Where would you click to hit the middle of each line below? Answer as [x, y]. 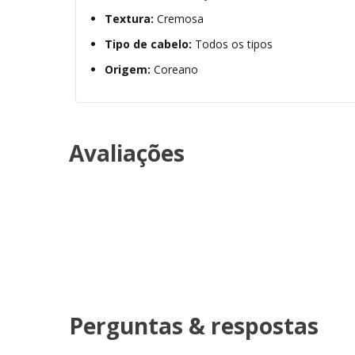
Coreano [174, 70]
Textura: [129, 19]
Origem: [128, 70]
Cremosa [179, 19]
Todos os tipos [232, 44]
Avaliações [127, 153]
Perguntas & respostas [194, 326]
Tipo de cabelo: [148, 44]
